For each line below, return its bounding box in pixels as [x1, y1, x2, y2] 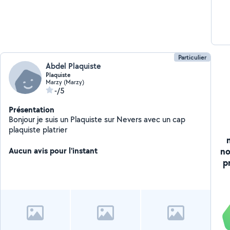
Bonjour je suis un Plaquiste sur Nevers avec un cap [9, 114, 186, 125]
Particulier [178, 53, 206, 62]
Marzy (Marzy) [46, 78, 85, 86]
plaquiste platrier [9, 124, 68, 135]
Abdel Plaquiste [46, 61, 101, 71]
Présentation [9, 104, 55, 115]
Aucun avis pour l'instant [9, 145, 98, 156]
